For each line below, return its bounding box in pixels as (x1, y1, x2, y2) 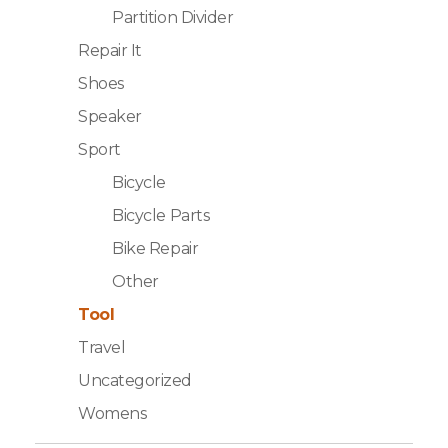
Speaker (78, 107, 142, 127)
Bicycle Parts (112, 206, 210, 226)
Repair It (78, 41, 142, 61)
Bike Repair (112, 239, 199, 259)
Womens (78, 404, 147, 424)
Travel (78, 338, 126, 358)
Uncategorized (78, 371, 192, 391)
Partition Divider (112, 8, 234, 28)
